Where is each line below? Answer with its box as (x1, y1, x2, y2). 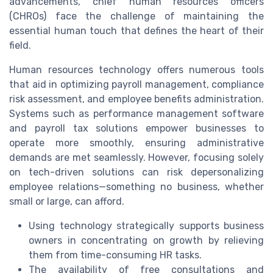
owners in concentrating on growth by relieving (29, 235, 264, 247)
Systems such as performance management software (9, 108, 264, 120)
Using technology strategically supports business (29, 220, 264, 232)
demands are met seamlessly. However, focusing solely (9, 152, 264, 164)
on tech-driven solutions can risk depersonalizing (9, 166, 264, 179)
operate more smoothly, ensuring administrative (9, 137, 264, 149)
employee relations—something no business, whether (9, 181, 264, 193)
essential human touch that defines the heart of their (9, 25, 264, 37)
